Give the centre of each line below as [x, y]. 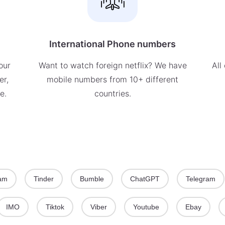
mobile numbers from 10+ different [113, 79]
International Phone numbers [113, 44]
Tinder [44, 179]
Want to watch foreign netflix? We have [113, 65]
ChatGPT [145, 179]
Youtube [146, 207]
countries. [113, 93]
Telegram [201, 179]
